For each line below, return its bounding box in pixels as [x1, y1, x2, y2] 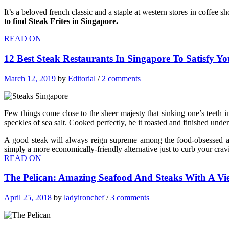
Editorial [68, 74, 96, 83]
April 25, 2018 [4, 193, 52, 202]
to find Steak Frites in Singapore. [4, 17, 118, 26]
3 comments [110, 193, 149, 202]
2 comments [102, 74, 141, 83]
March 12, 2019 [4, 74, 56, 83]
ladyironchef [64, 193, 104, 202]
